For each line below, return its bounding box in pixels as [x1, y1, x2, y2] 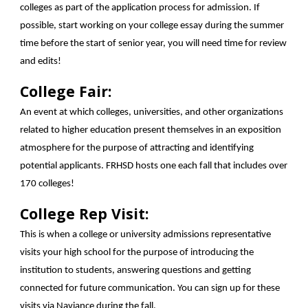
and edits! [20, 56, 64, 67]
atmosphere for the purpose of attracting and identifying [20, 143, 254, 153]
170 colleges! [20, 179, 77, 189]
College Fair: [20, 81, 116, 101]
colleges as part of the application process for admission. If [20, 3, 261, 13]
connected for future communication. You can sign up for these [20, 283, 280, 294]
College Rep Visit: [20, 203, 153, 223]
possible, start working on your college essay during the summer [20, 21, 285, 31]
